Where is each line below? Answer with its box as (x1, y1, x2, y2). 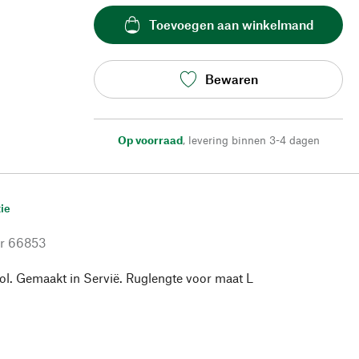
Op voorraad (117, 132, 183, 147)
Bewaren (204, 71, 258, 87)
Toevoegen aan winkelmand (148, 17, 314, 33)
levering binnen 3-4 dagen (188, 132, 320, 147)
